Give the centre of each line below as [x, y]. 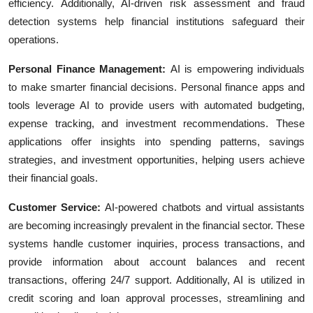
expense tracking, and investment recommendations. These [156, 124]
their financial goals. [53, 178]
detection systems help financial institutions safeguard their [156, 22]
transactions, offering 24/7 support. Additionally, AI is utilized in [156, 280]
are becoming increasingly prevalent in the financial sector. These [156, 226]
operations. [34, 40]
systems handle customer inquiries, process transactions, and [156, 244]
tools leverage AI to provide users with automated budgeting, [156, 105]
